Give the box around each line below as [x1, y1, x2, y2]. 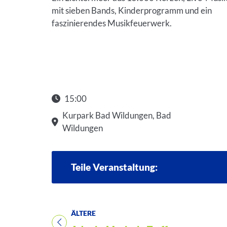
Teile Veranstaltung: [71, 161, 158, 173]
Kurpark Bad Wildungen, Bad [62, 110, 171, 121]
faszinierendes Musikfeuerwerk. [52, 18, 172, 29]
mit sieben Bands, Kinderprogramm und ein [52, 5, 212, 16]
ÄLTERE [71, 209, 96, 218]
